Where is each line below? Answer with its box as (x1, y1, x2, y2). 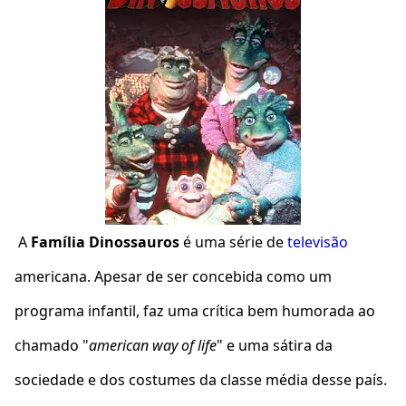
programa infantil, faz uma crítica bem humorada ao (14, 301, 375, 321)
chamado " (14, 335, 89, 355)
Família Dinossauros (31, 232, 179, 252)
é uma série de (179, 232, 287, 252)
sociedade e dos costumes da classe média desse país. (14, 370, 387, 390)
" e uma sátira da (217, 335, 333, 355)
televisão (287, 232, 348, 252)
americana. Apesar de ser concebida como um (14, 266, 332, 286)
